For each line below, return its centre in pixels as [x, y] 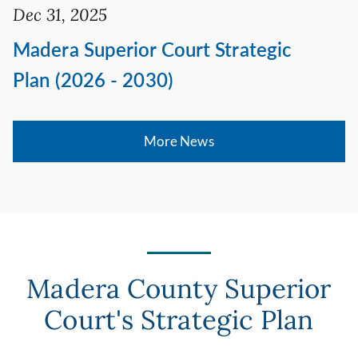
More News [179, 141]
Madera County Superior [179, 288]
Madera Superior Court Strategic [153, 50]
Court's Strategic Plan [179, 319]
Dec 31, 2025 [60, 15]
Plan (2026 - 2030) [93, 80]
